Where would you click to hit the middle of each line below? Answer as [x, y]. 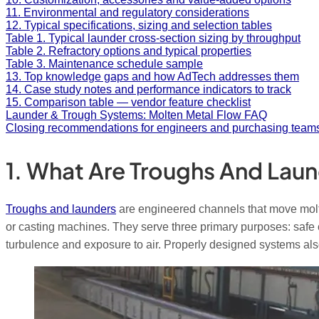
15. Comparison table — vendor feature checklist [128, 102]
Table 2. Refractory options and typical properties [129, 51]
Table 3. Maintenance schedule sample [104, 63]
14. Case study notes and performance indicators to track [148, 89]
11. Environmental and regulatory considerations [127, 12]
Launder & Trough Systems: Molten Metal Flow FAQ [136, 115]
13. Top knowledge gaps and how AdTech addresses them [152, 76]
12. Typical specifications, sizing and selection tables [139, 25]
